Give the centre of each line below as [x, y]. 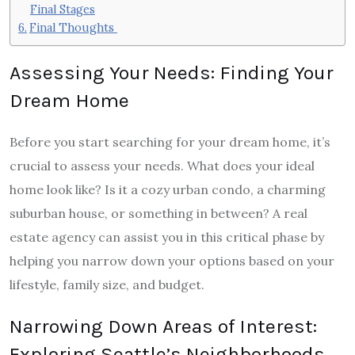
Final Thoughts [73, 27]
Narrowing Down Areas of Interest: [163, 326]
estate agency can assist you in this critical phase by [167, 237]
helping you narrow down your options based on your [172, 261]
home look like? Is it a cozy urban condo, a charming [168, 190]
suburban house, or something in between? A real [158, 214]
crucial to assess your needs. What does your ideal [162, 166]
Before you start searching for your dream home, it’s [170, 142]
